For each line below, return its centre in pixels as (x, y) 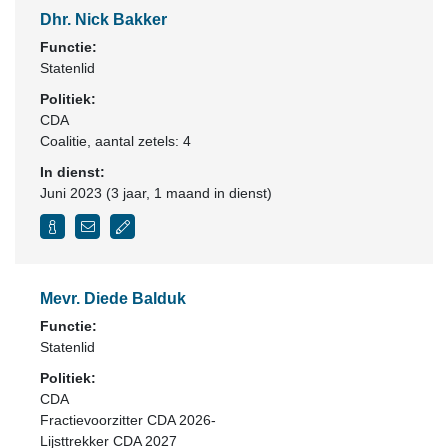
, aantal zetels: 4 (139, 141)
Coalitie (63, 141)
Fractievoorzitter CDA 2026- (128, 420)
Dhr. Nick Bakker (103, 19)
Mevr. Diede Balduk (113, 298)
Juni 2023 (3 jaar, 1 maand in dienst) (156, 193)
